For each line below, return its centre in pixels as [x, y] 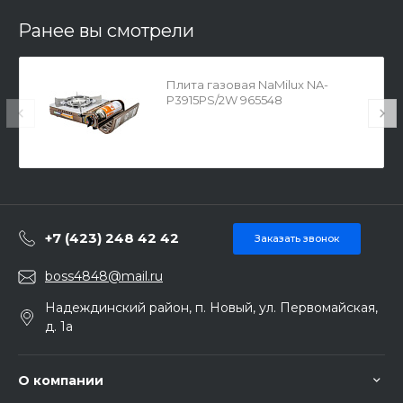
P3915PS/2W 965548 [225, 100]
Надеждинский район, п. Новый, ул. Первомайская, [211, 308]
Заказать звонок [297, 238]
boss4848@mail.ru [104, 276]
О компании [61, 381]
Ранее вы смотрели [106, 31]
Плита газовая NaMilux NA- [248, 85]
